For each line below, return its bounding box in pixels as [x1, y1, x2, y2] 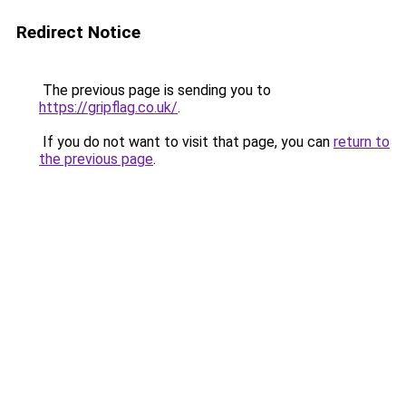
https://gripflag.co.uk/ [39, 99, 178, 116]
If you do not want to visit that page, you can [39, 133, 333, 150]
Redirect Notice [16, 22, 140, 43]
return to [333, 133, 390, 150]
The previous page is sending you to [39, 82, 271, 99]
